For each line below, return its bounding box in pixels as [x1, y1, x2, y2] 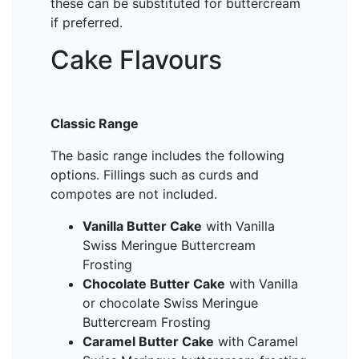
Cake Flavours [50, 44, 222, 75]
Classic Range [50, 115, 139, 131]
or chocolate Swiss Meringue [83, 295, 258, 311]
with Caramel [214, 333, 298, 349]
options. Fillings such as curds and [50, 167, 259, 183]
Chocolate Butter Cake [83, 276, 225, 292]
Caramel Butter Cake [83, 333, 214, 349]
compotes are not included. [50, 186, 217, 202]
